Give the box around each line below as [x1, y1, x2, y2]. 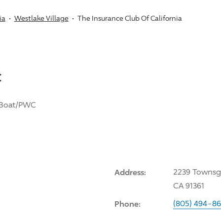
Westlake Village [14, 13, 69, 22]
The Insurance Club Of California [77, 13, 182, 22]
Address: [114, 167, 146, 177]
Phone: [114, 198, 141, 209]
